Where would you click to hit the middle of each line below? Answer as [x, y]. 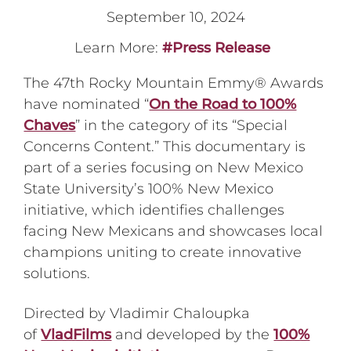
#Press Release [217, 48]
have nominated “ [87, 105]
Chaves [50, 126]
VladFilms [76, 334]
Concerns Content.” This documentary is [165, 147]
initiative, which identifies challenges [154, 210]
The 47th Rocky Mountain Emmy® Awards [174, 83]
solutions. [57, 274]
